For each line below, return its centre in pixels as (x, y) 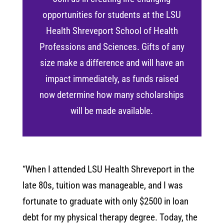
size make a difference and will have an (112, 62)
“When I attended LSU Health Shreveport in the (108, 169)
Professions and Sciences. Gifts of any (112, 46)
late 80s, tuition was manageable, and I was (102, 185)
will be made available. (112, 110)
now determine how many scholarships (112, 94)
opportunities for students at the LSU (112, 14)
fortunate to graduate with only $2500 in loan (105, 201)
